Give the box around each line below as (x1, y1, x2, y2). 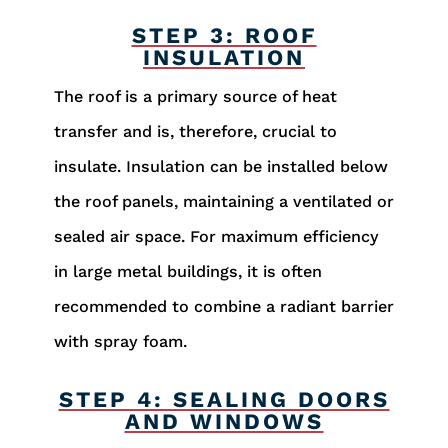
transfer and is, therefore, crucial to (53, 121, 337, 141)
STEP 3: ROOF (131, 22, 317, 48)
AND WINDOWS (124, 408, 324, 434)
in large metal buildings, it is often (53, 261, 322, 281)
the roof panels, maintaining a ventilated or (53, 191, 394, 211)
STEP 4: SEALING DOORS (58, 386, 390, 412)
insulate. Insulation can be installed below (53, 156, 388, 176)
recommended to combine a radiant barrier (53, 296, 394, 316)
